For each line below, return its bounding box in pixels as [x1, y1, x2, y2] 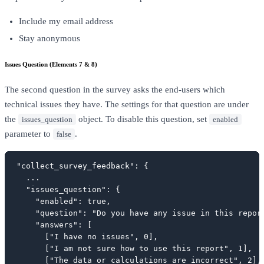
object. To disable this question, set [76, 114, 209, 124]
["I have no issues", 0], [16, 232, 158, 242]
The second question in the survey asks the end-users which [5, 85, 225, 95]
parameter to [5, 129, 53, 139]
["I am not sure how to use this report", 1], [16, 244, 252, 253]
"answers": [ [16, 220, 92, 230]
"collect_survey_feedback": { [16, 161, 148, 171]
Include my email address [19, 16, 113, 27]
